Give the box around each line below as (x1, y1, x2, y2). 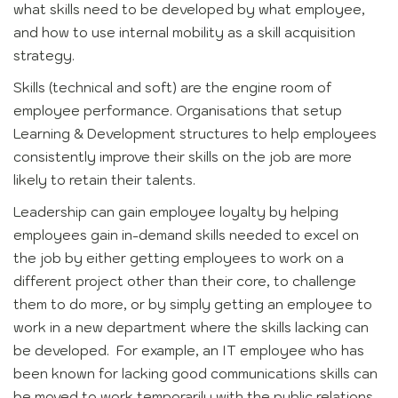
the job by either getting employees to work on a (13, 250, 344, 267)
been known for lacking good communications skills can (13, 365, 378, 383)
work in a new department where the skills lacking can (13, 319, 369, 337)
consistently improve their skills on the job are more (13, 148, 352, 166)
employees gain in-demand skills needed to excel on (13, 227, 359, 244)
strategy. (13, 47, 75, 65)
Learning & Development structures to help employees (13, 125, 377, 143)
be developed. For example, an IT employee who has (13, 342, 364, 360)
